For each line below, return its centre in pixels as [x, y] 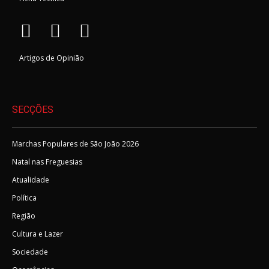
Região [24, 216]
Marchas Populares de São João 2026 [75, 144]
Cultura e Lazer [38, 234]
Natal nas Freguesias [47, 162]
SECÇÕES [33, 110]
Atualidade [31, 180]
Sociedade [30, 252]
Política [24, 198]
